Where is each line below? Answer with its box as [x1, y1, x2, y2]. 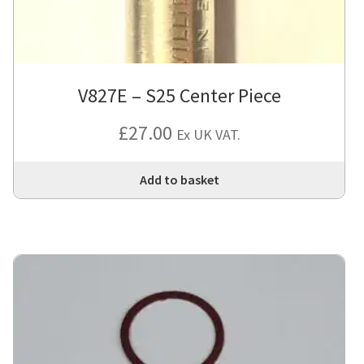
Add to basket [139, 171, 219, 188]
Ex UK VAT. [175, 125, 240, 145]
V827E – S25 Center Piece [77, 83, 281, 109]
